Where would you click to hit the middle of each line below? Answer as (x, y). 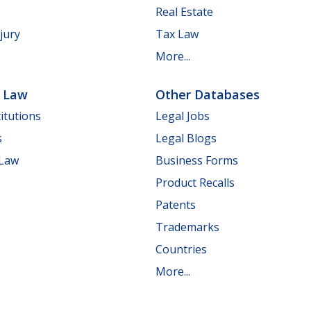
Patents (176, 205)
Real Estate (184, 11)
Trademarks (187, 227)
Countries (181, 250)
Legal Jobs (183, 116)
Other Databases (208, 94)
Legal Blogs (186, 138)
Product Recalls (195, 183)
